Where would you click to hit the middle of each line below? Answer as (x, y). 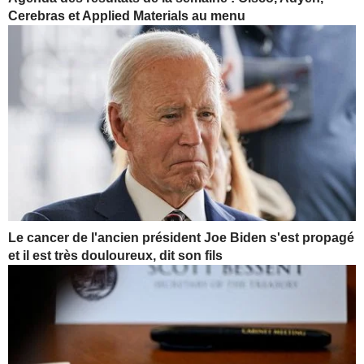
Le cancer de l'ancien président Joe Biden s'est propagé (181, 237)
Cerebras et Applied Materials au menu (127, 15)
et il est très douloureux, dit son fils (115, 255)
